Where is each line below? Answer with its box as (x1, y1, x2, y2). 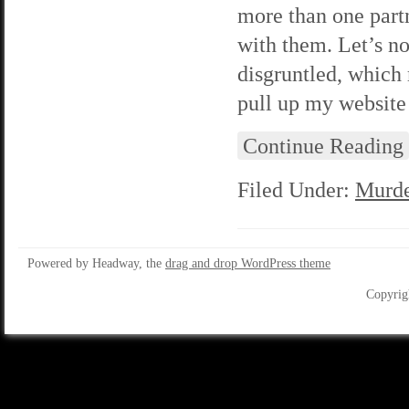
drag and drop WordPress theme (165, 257, 330, 270)
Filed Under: (237, 177, 355, 202)
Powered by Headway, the (27, 257, 165, 270)
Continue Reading (243, 133, 404, 158)
